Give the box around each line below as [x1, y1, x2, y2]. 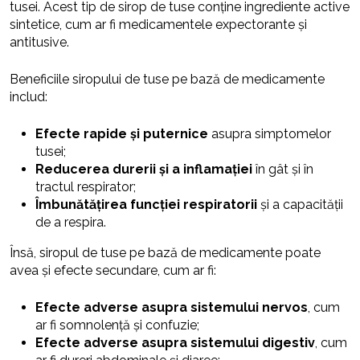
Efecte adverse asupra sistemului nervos [35, 299, 308, 315]
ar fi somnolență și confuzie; [35, 317, 199, 333]
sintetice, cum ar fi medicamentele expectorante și [10, 16, 307, 32]
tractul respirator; [35, 178, 136, 194]
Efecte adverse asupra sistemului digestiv [35, 334, 315, 350]
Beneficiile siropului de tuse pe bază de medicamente [10, 71, 325, 87]
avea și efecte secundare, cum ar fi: [10, 262, 216, 278]
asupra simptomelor [208, 125, 331, 141]
